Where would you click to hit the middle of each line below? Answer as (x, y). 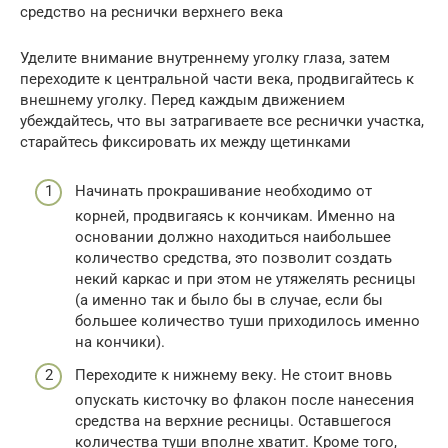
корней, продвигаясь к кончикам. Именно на (235, 215)
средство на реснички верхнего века (151, 12)
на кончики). (120, 341)
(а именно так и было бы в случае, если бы (229, 299)
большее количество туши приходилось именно (247, 320)
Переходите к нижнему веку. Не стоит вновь (233, 375)
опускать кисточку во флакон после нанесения (244, 400)
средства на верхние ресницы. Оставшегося (233, 421)
